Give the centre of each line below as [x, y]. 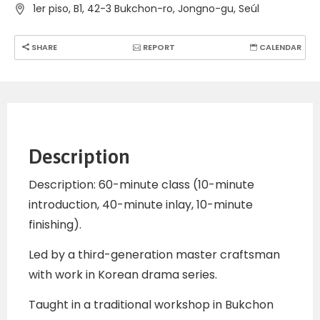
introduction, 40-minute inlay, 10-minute [141, 205]
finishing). [55, 225]
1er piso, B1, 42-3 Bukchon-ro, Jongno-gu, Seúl [146, 9]
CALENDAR [279, 47]
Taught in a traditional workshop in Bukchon [151, 305]
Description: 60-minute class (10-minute [141, 185]
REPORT [157, 47]
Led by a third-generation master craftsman [154, 255]
